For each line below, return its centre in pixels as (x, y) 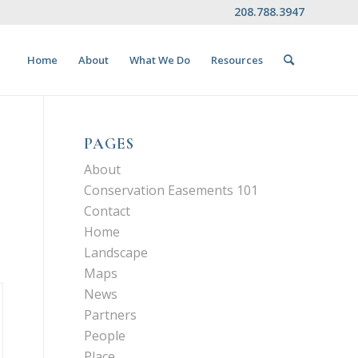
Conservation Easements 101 (171, 190)
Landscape (116, 253)
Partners (111, 315)
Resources (237, 60)
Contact (107, 211)
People (105, 336)
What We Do (160, 60)
